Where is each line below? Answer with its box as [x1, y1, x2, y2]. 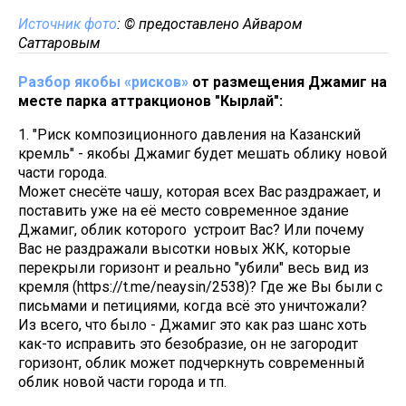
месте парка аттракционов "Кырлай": [18, 92, 286, 111]
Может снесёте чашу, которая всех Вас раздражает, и [18, 183, 381, 201]
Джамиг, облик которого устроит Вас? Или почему [18, 221, 364, 239]
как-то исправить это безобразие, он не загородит [18, 335, 358, 353]
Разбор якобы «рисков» [18, 73, 188, 92]
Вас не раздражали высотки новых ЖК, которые [18, 240, 351, 258]
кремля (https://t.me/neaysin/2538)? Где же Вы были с [18, 278, 382, 296]
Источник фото [18, 15, 117, 34]
